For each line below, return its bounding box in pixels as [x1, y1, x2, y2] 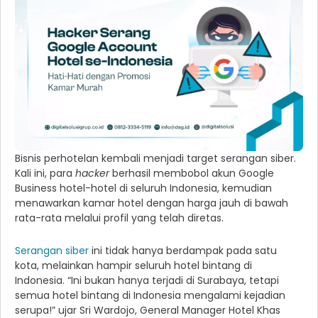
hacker [75, 166, 109, 181]
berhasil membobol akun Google [109, 166, 274, 181]
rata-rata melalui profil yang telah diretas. [15, 211, 224, 226]
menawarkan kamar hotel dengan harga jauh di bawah [15, 196, 288, 211]
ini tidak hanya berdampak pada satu [89, 243, 277, 258]
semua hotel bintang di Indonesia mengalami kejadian [15, 288, 285, 303]
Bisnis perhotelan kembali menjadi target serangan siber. [15, 151, 296, 166]
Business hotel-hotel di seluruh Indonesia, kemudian [15, 181, 272, 196]
